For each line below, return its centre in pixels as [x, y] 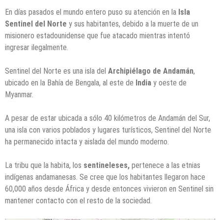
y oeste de [169, 83]
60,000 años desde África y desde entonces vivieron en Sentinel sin [109, 189]
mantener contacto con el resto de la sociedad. [78, 201]
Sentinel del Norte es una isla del [56, 71]
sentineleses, [107, 165]
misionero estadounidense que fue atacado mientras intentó [97, 36]
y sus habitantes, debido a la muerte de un [133, 24]
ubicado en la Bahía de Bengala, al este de [70, 83]
